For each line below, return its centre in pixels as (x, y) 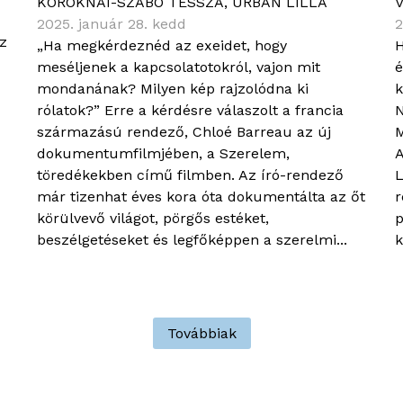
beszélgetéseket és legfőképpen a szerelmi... (193, 240)
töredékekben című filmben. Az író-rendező (191, 175)
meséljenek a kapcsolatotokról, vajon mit (179, 67)
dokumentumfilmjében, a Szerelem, (164, 154)
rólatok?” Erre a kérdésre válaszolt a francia (191, 111)
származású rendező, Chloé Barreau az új (184, 132)
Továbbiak (201, 334)
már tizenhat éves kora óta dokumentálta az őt (201, 197)
